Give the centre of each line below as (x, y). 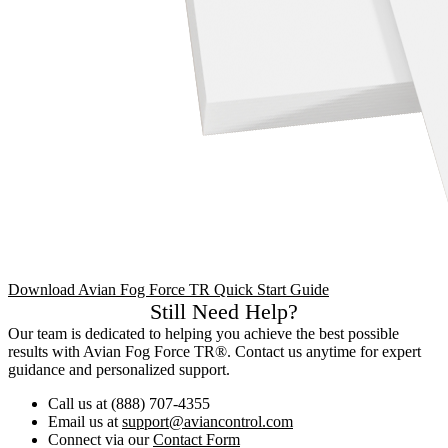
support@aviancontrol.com (207, 421)
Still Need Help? (224, 311)
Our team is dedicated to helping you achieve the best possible (203, 333)
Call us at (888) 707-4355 (129, 403)
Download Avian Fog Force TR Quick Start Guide (168, 289)
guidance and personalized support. (119, 369)
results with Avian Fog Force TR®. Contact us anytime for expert (214, 351)
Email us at (85, 421)
